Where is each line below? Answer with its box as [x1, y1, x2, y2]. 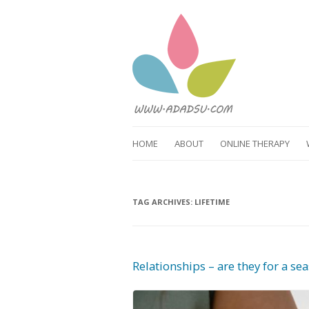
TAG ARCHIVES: [132, 197, 195, 207]
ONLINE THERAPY [220, 137, 290, 150]
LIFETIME [195, 197, 230, 207]
